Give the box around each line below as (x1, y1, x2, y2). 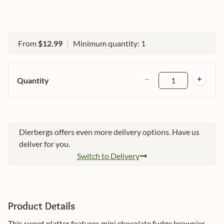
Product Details (8, 199, 75, 212)
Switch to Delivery (76, 151, 139, 161)
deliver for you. (19, 139, 70, 149)
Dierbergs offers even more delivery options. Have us (19, 127, 199, 137)
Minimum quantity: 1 (73, 38, 145, 48)
